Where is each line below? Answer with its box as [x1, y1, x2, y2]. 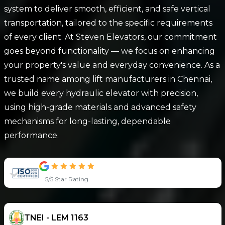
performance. [4, 131, 59, 140]
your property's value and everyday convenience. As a [4, 60, 220, 70]
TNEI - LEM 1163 [24, 213, 88, 222]
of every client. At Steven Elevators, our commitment [4, 32, 217, 42]
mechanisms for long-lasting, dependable [4, 117, 171, 126]
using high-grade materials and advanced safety [4, 102, 196, 112]
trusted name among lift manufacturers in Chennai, [4, 74, 212, 84]
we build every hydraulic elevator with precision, [4, 88, 198, 98]
